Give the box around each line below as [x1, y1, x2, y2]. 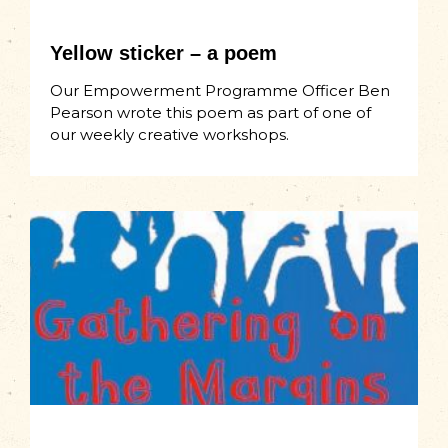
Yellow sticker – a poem [50, 42, 277, 65]
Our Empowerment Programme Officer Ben [50, 81, 390, 101]
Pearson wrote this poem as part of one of [50, 103, 371, 123]
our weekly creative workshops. [50, 125, 289, 145]
